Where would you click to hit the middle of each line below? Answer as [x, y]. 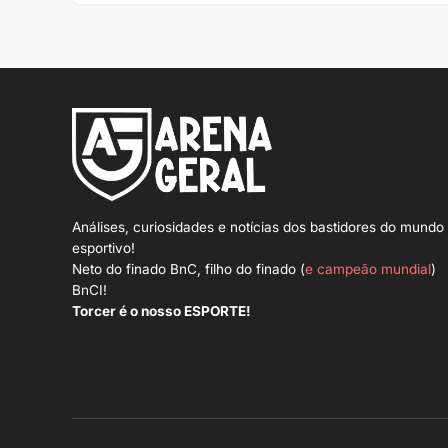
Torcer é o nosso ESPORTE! [161, 311]
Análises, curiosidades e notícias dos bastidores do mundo [258, 227]
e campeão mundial [368, 269]
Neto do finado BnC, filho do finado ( [188, 269]
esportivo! [103, 248]
